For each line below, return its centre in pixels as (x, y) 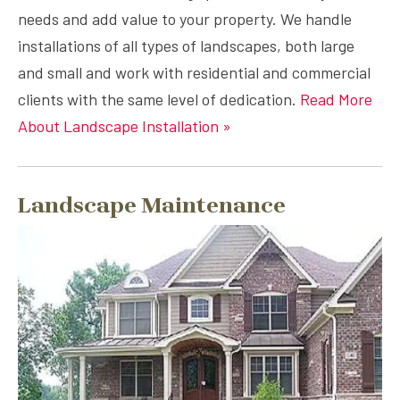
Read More (336, 99)
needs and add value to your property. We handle (185, 19)
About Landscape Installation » (125, 126)
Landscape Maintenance (152, 205)
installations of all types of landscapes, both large (186, 46)
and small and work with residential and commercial (194, 72)
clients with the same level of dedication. (159, 99)
